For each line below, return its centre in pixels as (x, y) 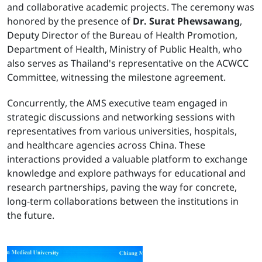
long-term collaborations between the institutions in (123, 202)
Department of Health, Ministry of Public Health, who (125, 50)
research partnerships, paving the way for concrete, (122, 188)
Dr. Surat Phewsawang (186, 22)
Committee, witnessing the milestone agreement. (116, 78)
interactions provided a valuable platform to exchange (127, 160)
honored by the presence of (70, 22)
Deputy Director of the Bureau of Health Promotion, (122, 36)
